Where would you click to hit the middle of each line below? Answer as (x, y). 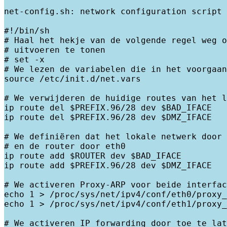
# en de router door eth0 (65, 146)
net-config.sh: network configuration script (113, 12)
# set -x (24, 60)
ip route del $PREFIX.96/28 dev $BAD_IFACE (108, 108)
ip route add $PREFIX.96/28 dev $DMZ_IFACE (108, 166)
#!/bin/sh (27, 31)
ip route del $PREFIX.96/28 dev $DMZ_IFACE (108, 118)
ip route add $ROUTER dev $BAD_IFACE (93, 156)
